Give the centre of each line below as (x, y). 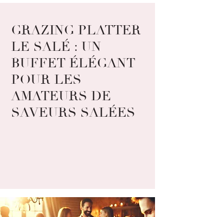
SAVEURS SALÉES (73, 113)
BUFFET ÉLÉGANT (73, 63)
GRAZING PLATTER (76, 30)
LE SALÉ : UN (56, 47)
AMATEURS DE (61, 96)
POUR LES (46, 80)
